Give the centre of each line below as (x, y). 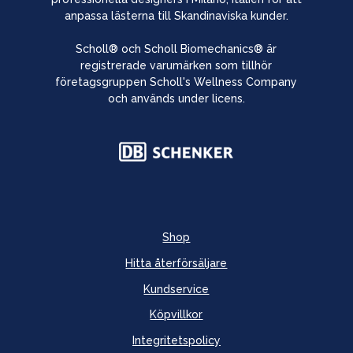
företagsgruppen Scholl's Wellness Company (176, 82)
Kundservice (176, 289)
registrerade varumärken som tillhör (176, 65)
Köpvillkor (176, 315)
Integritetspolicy (176, 341)
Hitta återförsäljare (176, 263)
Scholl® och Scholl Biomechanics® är (176, 48)
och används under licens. (176, 98)
